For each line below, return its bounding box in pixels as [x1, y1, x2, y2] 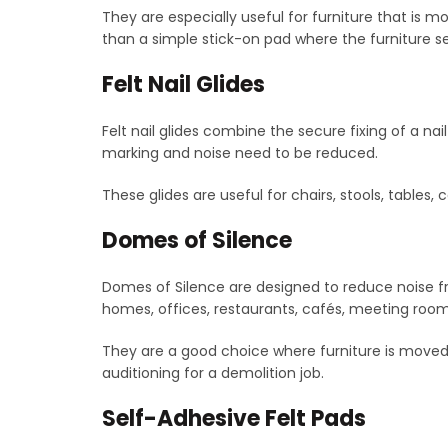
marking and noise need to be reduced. [102, 142, 378, 163]
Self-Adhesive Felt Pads [102, 402, 366, 434]
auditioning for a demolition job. [102, 362, 324, 383]
